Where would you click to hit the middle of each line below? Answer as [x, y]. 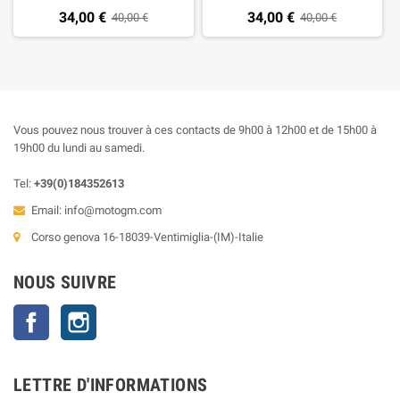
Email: [48, 210]
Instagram [122, 312]
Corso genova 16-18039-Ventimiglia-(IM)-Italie [147, 237]
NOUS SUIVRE [65, 282]
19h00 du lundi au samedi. [79, 147]
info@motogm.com [113, 210]
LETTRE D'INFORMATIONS [111, 384]
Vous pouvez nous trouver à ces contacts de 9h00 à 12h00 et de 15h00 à [195, 129]
